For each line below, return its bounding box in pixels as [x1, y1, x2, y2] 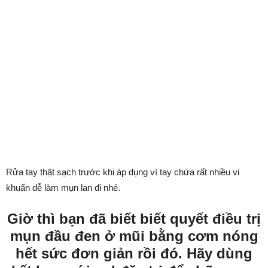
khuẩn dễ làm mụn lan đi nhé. [6, 182, 120, 193]
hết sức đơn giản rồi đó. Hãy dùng [16, 245, 252, 261]
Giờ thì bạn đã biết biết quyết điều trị [7, 211, 261, 227]
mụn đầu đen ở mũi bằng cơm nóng [10, 228, 258, 244]
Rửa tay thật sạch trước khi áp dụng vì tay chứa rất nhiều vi [6, 167, 239, 177]
